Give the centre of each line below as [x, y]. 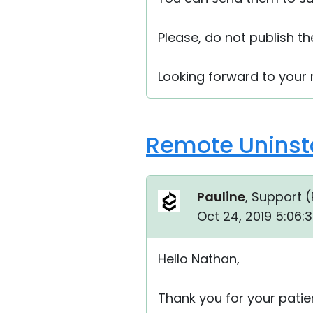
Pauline [221, 197]
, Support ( [278, 197]
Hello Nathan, [199, 259]
